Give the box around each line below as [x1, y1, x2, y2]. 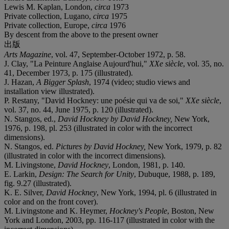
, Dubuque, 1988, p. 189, [134, 169, 215, 178]
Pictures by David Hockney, [56, 142, 148, 151]
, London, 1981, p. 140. [108, 160, 185, 169]
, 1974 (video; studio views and [89, 77, 190, 86]
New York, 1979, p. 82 [148, 142, 222, 151]
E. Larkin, [4, 169, 39, 178]
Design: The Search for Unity [39, 169, 134, 178]
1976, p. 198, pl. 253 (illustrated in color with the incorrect [4, 123, 192, 132]
